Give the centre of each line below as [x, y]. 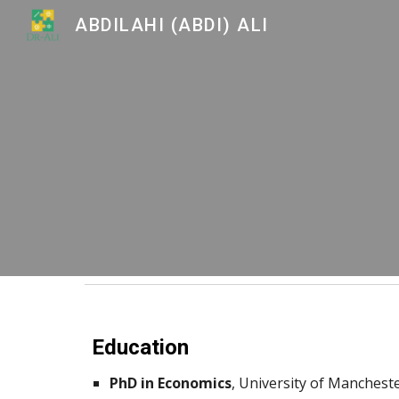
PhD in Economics [170, 383]
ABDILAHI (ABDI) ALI [172, 25]
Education [140, 347]
